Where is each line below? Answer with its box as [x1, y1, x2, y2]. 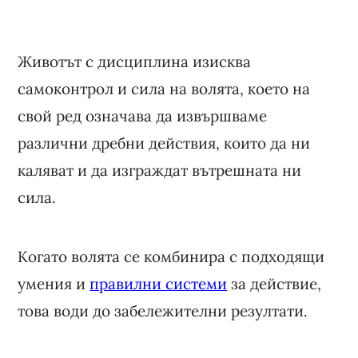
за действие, [227, 273, 322, 293]
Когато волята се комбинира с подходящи [18, 246, 325, 266]
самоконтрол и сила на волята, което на [18, 78, 311, 98]
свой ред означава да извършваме [18, 105, 268, 125]
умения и [18, 273, 90, 293]
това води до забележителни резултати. [18, 300, 308, 320]
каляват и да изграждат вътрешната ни [18, 160, 302, 180]
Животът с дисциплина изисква [18, 51, 252, 71]
